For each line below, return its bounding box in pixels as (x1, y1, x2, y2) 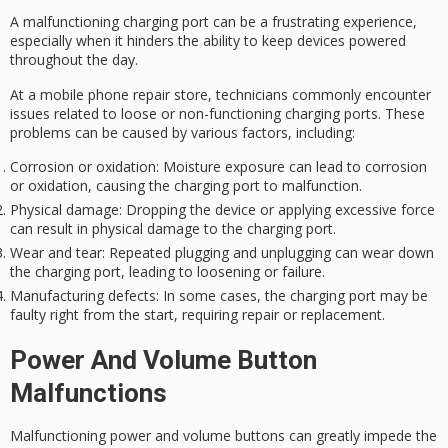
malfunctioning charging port (23, 12, 209, 32)
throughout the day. (10, 50, 138, 70)
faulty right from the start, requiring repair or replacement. (10, 305, 385, 325)
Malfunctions (10, 378, 167, 409)
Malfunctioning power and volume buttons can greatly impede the (10, 426, 437, 446)
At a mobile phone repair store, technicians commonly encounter (10, 84, 431, 104)
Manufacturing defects (10, 286, 156, 306)
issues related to (10, 103, 121, 123)
